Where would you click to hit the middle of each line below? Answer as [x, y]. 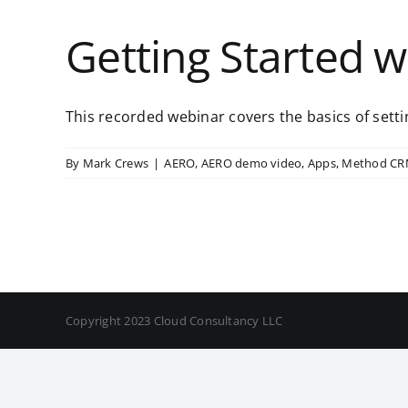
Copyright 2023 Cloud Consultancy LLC [174, 321]
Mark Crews [116, 163]
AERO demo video [251, 163]
